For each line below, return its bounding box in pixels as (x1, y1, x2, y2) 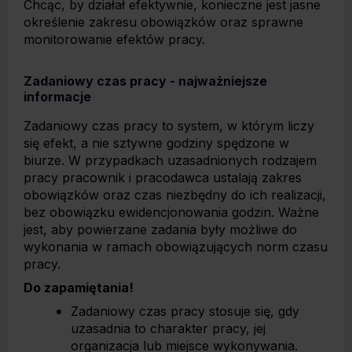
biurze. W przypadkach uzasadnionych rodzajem (24, 152, 317, 168)
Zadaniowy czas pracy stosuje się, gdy (71, 303, 299, 319)
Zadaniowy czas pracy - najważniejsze (24, 73, 267, 89)
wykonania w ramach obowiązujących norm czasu (24, 239, 328, 255)
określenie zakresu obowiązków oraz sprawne (24, 14, 303, 30)
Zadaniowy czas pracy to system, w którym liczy (24, 118, 314, 134)
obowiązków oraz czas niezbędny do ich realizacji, (24, 187, 326, 203)
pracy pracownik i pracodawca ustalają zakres (24, 170, 302, 185)
